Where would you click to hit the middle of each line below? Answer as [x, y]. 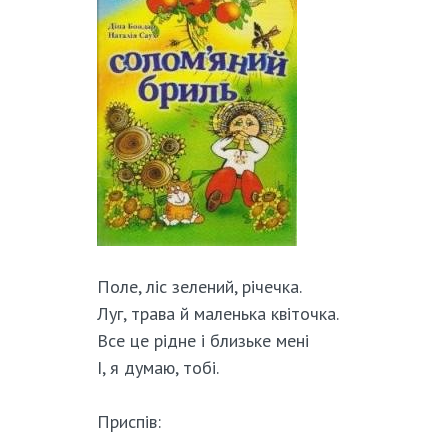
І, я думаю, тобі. [157, 368]
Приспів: [128, 422]
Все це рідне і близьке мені [202, 341]
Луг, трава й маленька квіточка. [217, 314]
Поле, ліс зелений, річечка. [199, 287]
